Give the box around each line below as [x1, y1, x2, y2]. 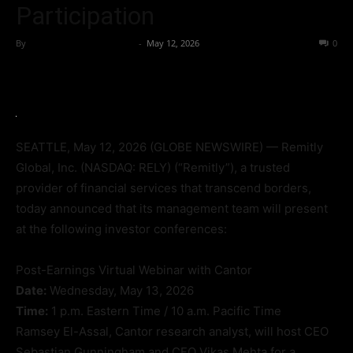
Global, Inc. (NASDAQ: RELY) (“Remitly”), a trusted [16, 159, 290, 175]
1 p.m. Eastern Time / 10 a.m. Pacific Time [48, 303, 281, 318]
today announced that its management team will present [16, 200, 328, 216]
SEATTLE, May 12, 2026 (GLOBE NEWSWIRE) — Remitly [16, 139, 323, 154]
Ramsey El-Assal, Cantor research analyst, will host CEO [16, 323, 329, 339]
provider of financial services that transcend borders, [16, 180, 311, 195]
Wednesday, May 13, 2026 [46, 282, 194, 298]
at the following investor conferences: [16, 221, 227, 236]
